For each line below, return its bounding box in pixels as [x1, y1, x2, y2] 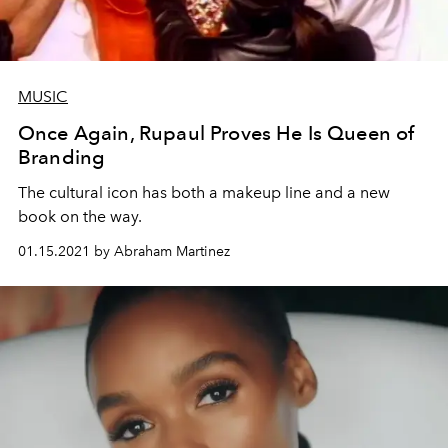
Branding [18, 145, 106, 169]
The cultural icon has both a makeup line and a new [18, 183, 390, 202]
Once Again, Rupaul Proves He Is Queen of [18, 121, 415, 145]
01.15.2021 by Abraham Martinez [18, 243, 230, 260]
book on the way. [18, 207, 142, 226]
